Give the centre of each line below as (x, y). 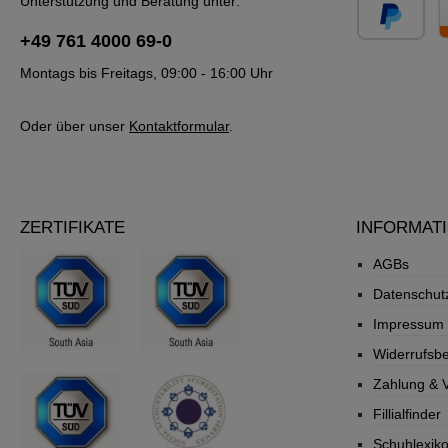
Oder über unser (74, 125)
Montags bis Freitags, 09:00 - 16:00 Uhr (146, 72)
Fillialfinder (407, 413)
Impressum (408, 323)
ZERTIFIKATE (72, 227)
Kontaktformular (179, 125)
